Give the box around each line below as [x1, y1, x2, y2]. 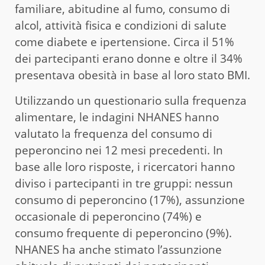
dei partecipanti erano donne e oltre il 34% [15, 51, 243, 67]
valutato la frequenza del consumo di [15, 126, 212, 142]
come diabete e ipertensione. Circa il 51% [15, 34, 234, 50]
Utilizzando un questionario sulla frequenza [15, 93, 247, 109]
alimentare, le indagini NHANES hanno [15, 109, 219, 125]
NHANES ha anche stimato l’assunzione [15, 242, 222, 258]
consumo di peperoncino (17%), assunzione [15, 192, 245, 208]
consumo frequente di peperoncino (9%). [15, 225, 232, 241]
